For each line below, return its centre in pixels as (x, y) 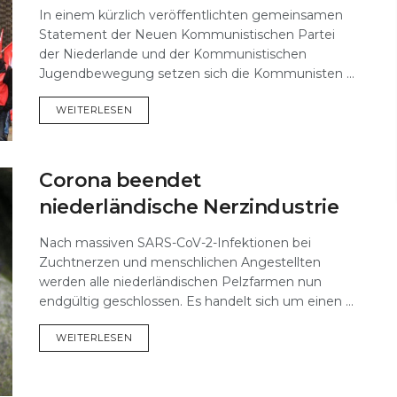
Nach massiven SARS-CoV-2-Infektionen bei (175, 243)
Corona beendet (120, 181)
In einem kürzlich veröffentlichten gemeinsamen (191, 15)
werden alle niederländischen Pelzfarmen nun (180, 282)
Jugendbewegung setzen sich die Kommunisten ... (197, 73)
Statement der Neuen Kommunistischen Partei (187, 34)
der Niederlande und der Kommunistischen (173, 54)
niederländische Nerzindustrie (189, 207)
